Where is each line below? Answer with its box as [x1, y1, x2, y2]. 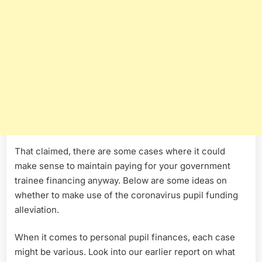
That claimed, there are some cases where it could [15, 145, 225, 157]
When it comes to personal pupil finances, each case [15, 232, 235, 243]
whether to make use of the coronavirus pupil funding [15, 189, 238, 201]
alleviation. [15, 204, 59, 215]
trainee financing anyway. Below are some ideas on [15, 174, 227, 186]
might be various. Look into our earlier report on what [15, 246, 235, 258]
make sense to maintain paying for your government [15, 160, 230, 171]
